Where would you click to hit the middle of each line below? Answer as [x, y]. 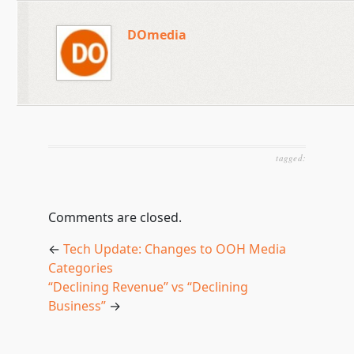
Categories [80, 268]
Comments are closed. [115, 217]
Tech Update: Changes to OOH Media [174, 249]
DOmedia [156, 35]
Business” [77, 306]
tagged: [291, 158]
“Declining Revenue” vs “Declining [148, 287]
